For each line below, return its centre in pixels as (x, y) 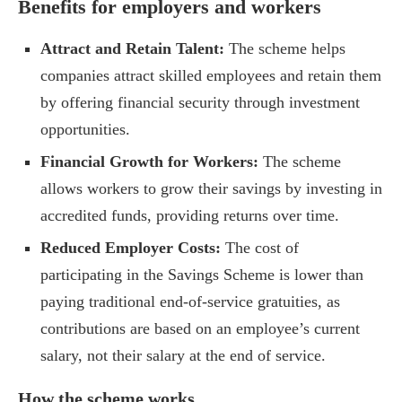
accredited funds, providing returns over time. (190, 216)
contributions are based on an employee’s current (200, 329)
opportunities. (85, 130)
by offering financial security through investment (200, 103)
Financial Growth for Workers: (149, 162)
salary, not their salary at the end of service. (183, 356)
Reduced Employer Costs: (131, 248)
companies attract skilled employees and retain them (211, 76)
